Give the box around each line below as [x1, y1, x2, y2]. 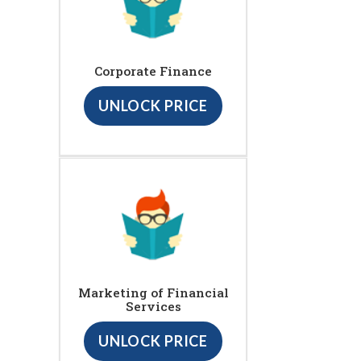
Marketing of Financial [77, 284, 229, 301]
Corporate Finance [94, 63, 212, 80]
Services [125, 298, 181, 315]
